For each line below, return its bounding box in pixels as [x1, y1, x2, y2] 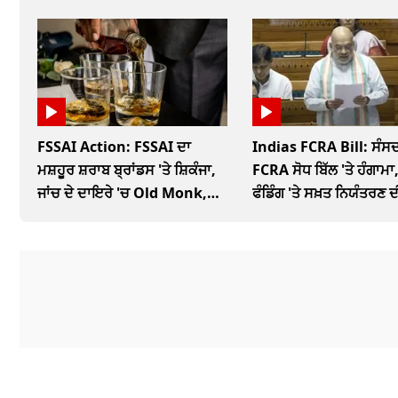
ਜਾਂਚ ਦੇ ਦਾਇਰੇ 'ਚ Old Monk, [37, 182, 207, 203]
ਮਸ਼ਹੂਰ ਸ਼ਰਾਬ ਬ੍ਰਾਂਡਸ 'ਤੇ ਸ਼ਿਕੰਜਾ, [37, 159, 216, 179]
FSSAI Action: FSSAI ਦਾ [37, 136, 191, 156]
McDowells [37, 205, 114, 226]
